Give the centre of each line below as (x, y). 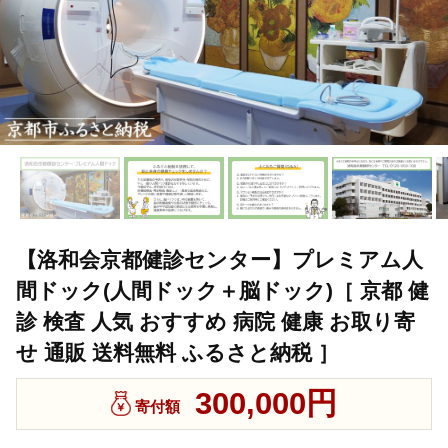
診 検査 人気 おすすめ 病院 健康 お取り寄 (215, 322)
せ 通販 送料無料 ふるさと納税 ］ (177, 353)
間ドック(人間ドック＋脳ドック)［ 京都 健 (222, 291)
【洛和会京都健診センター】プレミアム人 (219, 260)
